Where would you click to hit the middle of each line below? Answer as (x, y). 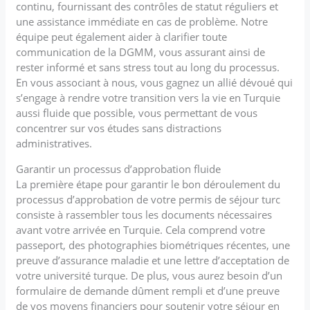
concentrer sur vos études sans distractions (119, 128)
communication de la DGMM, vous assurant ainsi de (141, 52)
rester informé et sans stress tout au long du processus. (148, 67)
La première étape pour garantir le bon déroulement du (148, 184)
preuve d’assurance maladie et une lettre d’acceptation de (153, 260)
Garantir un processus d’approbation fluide (119, 168)
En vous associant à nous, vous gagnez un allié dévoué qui (155, 82)
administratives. (54, 143)
